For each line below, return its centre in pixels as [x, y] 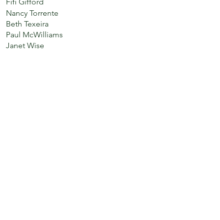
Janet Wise [25, 45]
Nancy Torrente [32, 13]
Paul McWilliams [34, 35]
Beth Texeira [27, 24]
